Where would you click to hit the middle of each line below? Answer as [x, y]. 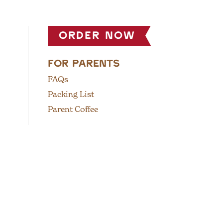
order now [97, 36]
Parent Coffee [73, 109]
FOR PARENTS [84, 64]
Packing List [71, 94]
